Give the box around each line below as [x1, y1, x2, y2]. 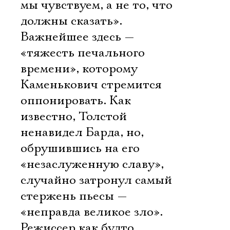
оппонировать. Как [21, 93, 131, 108]
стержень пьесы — [21, 188, 127, 204]
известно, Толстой [21, 109, 127, 124]
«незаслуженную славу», [21, 157, 164, 172]
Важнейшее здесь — [21, 29, 135, 45]
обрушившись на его [21, 141, 140, 156]
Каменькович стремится [21, 77, 162, 92]
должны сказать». [21, 13, 122, 29]
